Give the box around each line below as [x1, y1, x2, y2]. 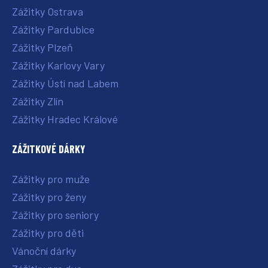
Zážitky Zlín [11, 95, 63, 108]
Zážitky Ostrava [11, 5, 83, 19]
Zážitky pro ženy [11, 190, 86, 204]
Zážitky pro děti [11, 226, 84, 240]
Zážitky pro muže [11, 172, 90, 186]
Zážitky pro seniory [11, 208, 99, 222]
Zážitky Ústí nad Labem [11, 77, 118, 90]
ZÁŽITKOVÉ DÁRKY [11, 142, 86, 156]
